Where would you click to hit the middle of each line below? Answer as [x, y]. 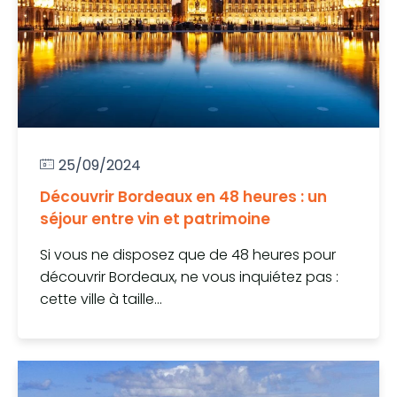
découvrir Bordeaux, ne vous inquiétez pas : [189, 277]
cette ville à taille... [101, 300]
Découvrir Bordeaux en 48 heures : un [183, 197]
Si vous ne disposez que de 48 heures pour [188, 255]
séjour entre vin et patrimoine [155, 219]
